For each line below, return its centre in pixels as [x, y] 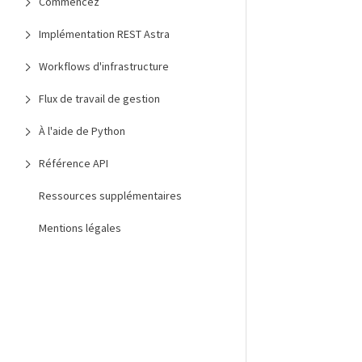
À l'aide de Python [82, 131]
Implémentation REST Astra [104, 34]
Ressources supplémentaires [110, 196]
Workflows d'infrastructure [104, 66]
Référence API [74, 163]
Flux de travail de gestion [99, 99]
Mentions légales [80, 228]
